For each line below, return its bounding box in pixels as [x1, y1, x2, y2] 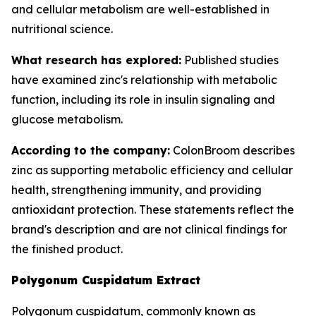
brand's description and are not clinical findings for [11, 222, 287, 236]
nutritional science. [11, 22, 113, 36]
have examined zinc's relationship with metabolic [11, 73, 277, 87]
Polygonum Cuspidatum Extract [11, 273, 200, 287]
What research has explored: [11, 53, 181, 67]
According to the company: [11, 143, 170, 157]
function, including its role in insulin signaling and [11, 92, 275, 107]
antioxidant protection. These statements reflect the [11, 202, 294, 217]
